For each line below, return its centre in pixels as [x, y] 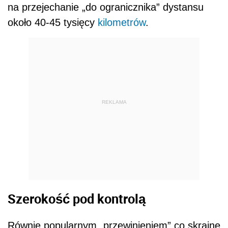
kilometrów [122, 22]
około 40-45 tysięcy [53, 22]
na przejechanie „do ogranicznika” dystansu [106, 7]
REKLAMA [114, 102]
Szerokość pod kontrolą [77, 199]
